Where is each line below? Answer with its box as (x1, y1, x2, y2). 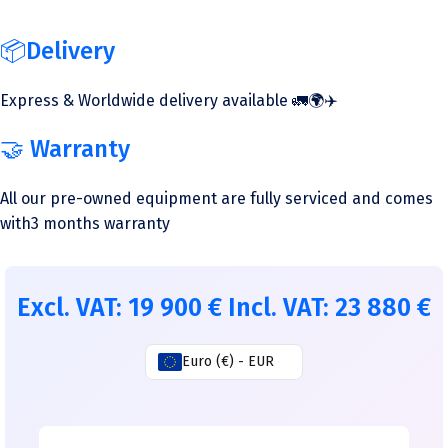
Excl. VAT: (17, 293, 128, 323)
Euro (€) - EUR (182, 353, 274, 370)
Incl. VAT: (228, 293, 335, 323)
